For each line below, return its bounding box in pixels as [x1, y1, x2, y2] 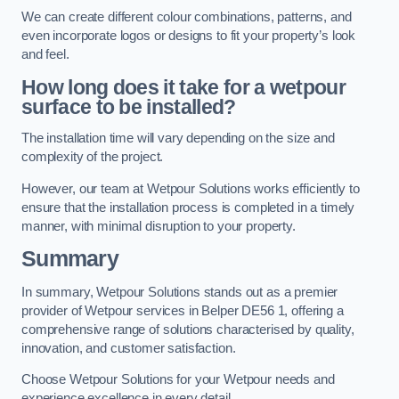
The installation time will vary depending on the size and [21, 131, 335, 146]
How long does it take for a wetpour [21, 75, 346, 99]
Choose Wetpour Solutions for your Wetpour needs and [21, 372, 335, 387]
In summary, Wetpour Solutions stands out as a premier [21, 284, 338, 299]
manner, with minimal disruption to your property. [21, 218, 296, 233]
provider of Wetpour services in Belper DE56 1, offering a [21, 303, 344, 318]
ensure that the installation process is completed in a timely [21, 199, 355, 215]
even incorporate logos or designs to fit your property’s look [21, 28, 356, 44]
